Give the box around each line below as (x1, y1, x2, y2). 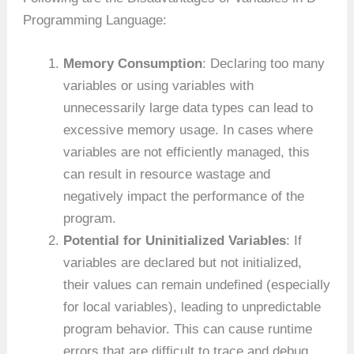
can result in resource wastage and (63, 166, 271, 182)
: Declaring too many (202, 55, 326, 71)
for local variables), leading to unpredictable (63, 299, 322, 314)
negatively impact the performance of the (63, 188, 305, 204)
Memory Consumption (63, 55, 203, 71)
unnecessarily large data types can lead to (63, 100, 314, 115)
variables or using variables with (63, 77, 254, 93)
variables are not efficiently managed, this (63, 144, 311, 160)
